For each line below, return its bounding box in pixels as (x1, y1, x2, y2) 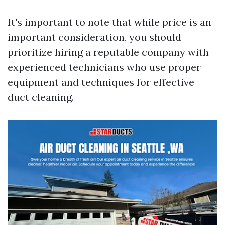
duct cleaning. (8, 91, 74, 103)
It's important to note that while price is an (8, 16, 211, 28)
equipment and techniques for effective (8, 76, 194, 88)
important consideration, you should (8, 31, 181, 43)
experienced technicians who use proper (8, 61, 201, 73)
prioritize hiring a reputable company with (8, 46, 209, 58)
